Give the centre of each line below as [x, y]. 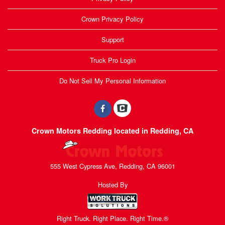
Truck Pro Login [113, 60]
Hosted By [113, 185]
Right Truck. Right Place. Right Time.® [113, 218]
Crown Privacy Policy [113, 19]
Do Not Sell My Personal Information [113, 80]
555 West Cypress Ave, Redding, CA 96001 [113, 166]
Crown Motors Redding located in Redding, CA [113, 130]
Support [113, 39]
